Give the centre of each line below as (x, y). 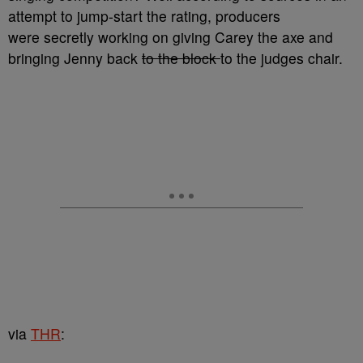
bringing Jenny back (75, 58)
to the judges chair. (282, 58)
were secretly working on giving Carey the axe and (171, 37)
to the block (181, 58)
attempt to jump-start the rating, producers (144, 16)
